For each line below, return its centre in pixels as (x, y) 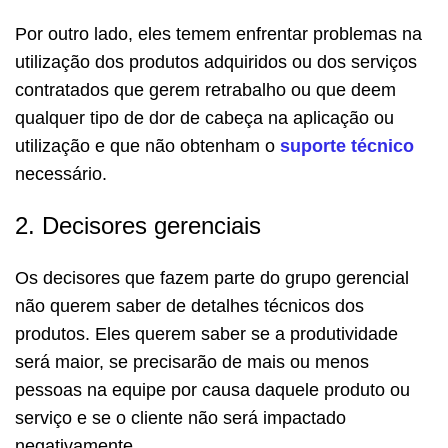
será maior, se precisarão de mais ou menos (192, 361)
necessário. (61, 173)
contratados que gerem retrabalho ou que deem (205, 89)
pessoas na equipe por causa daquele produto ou (212, 389)
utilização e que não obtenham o (147, 145)
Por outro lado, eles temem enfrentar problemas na (218, 33)
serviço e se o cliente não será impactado (180, 417)
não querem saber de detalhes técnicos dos (189, 305)
